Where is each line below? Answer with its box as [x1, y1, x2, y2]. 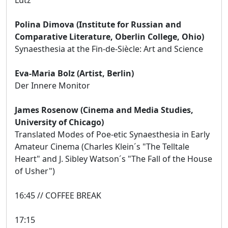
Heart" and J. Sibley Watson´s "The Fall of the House [15, 153, 212, 164]
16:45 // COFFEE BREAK [15, 189, 101, 201]
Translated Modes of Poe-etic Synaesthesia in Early [15, 128, 210, 140]
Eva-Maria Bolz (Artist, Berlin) [15, 67, 134, 79]
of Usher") [15, 165, 55, 177]
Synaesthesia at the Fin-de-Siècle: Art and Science [15, 43, 203, 54]
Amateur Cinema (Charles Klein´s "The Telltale [15, 140, 189, 152]
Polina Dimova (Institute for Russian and [15, 18, 181, 30]
